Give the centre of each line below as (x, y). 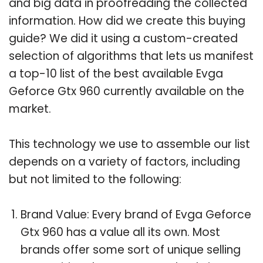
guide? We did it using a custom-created (123, 38)
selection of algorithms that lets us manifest (131, 56)
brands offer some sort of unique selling (131, 249)
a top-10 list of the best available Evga (116, 73)
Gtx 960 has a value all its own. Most (120, 232)
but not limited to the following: (95, 179)
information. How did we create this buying (127, 21)
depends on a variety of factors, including (124, 161)
